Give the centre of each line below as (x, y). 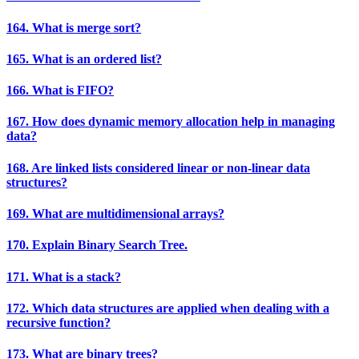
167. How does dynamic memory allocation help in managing (171, 122)
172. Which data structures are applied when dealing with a (168, 308)
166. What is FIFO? (60, 91)
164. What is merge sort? (74, 27)
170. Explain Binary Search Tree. (97, 245)
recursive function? (58, 322)
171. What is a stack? (64, 276)
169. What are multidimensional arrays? (115, 213)
